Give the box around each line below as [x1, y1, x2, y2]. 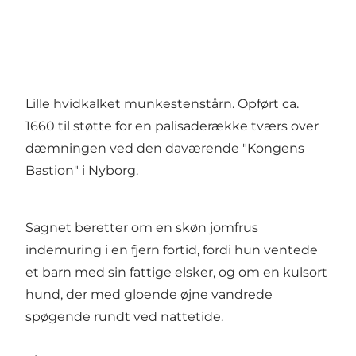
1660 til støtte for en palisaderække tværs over [25, 118, 319, 134]
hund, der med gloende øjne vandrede [25, 287, 273, 303]
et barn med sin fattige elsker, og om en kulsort [25, 265, 327, 281]
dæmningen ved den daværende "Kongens [25, 141, 304, 157]
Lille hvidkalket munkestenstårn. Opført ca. [25, 96, 299, 112]
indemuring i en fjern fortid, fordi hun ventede [25, 242, 318, 258]
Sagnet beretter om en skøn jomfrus [25, 220, 258, 236]
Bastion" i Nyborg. [25, 163, 138, 179]
